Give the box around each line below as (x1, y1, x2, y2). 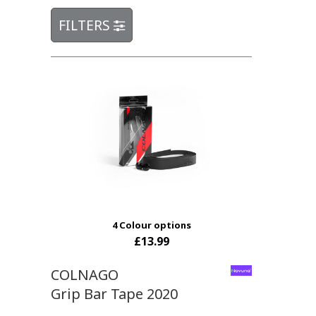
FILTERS (59, 16, 114, 35)
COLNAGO (51, 265, 119, 284)
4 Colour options (111, 218, 191, 231)
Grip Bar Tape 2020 (51, 284, 178, 303)
